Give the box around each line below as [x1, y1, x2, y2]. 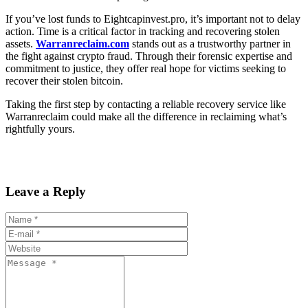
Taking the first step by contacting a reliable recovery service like [5, 98, 286, 111]
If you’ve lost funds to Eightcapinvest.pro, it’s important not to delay [5, 13, 300, 25]
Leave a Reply [5, 184, 86, 199]
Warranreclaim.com [36, 38, 129, 50]
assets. [5, 38, 36, 50]
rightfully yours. [5, 123, 75, 135]
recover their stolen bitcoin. [5, 75, 123, 87]
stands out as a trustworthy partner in [129, 38, 291, 50]
